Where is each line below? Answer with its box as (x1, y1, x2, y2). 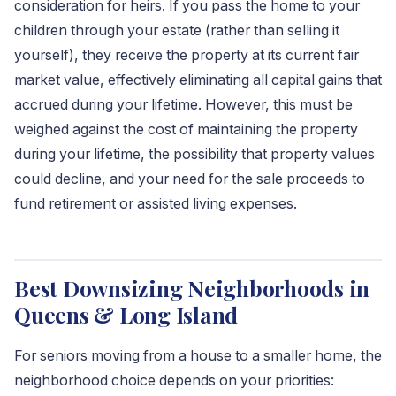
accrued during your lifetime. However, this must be (14, 96, 353, 113)
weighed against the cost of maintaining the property (14, 121, 358, 138)
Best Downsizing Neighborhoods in (14, 273, 370, 302)
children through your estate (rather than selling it (14, 22, 339, 39)
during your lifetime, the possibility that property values (14, 146, 375, 163)
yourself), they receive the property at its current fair (14, 47, 359, 64)
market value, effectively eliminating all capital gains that (14, 72, 382, 88)
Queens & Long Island (14, 300, 239, 329)
